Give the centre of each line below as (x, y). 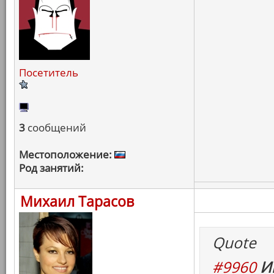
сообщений (56, 128)
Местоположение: (65, 154)
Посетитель (49, 72)
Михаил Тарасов (77, 201)
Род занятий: (51, 168)
